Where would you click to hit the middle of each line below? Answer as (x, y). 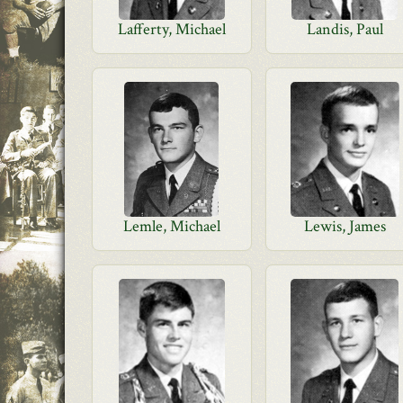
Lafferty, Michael (171, 29)
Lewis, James (345, 226)
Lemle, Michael (171, 226)
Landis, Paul (345, 29)
